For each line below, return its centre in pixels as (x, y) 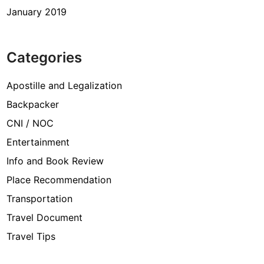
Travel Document (45, 217)
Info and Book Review (55, 161)
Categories (44, 57)
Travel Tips (31, 236)
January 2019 (37, 12)
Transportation (40, 199)
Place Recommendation (59, 180)
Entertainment (38, 142)
